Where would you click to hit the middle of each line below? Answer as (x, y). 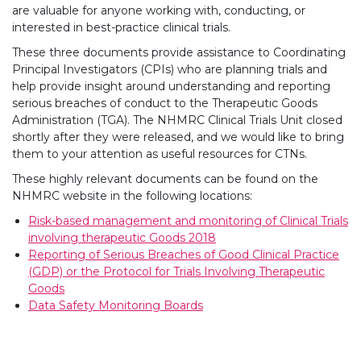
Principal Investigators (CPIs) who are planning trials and (170, 70)
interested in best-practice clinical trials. (121, 28)
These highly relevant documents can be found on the (165, 179)
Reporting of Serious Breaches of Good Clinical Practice (184, 255)
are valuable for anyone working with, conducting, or (159, 11)
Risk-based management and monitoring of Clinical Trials (188, 221)
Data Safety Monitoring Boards (116, 306)
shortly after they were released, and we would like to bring (178, 137)
